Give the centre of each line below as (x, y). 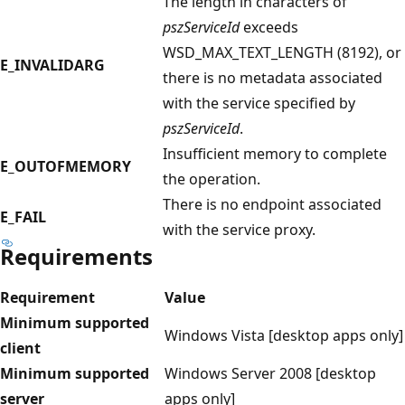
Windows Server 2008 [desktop (270, 373)
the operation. (212, 179)
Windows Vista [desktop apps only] (284, 335)
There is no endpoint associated (272, 204)
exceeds (269, 27)
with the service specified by (259, 103)
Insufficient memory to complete (275, 153)
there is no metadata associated (273, 77)
